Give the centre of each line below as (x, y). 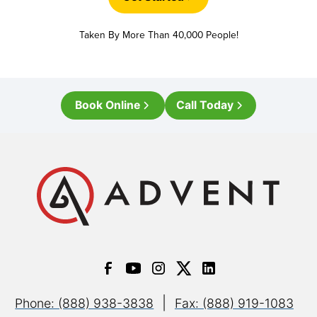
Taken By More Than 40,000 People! (158, 34)
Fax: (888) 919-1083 (234, 304)
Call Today (205, 105)
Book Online (108, 105)
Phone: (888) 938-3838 (85, 304)
